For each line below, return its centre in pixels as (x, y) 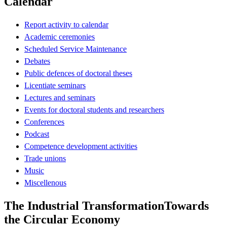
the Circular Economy (62, 219)
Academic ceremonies (60, 36)
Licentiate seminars (55, 85)
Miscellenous (45, 182)
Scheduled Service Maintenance (75, 49)
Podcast (37, 134)
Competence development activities (81, 146)
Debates (37, 61)
